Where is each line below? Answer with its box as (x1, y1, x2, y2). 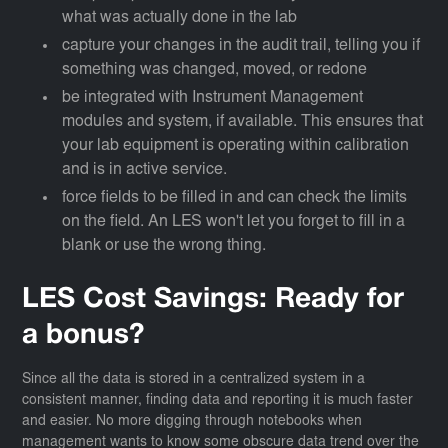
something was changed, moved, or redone (62, 62, 368, 79)
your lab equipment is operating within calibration (62, 138, 410, 155)
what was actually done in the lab (62, 10, 298, 27)
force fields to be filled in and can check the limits (62, 190, 408, 207)
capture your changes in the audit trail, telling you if (62, 38, 421, 55)
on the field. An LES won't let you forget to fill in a (62, 214, 406, 231)
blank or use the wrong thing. (62, 238, 267, 255)
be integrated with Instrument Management (62, 90, 364, 107)
